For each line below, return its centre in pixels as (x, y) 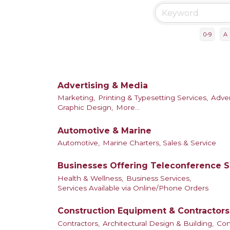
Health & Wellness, (90, 178)
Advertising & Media (103, 85)
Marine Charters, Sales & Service (159, 142)
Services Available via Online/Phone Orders (133, 188)
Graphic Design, (85, 108)
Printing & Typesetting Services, (153, 98)
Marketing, (76, 98)
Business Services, (159, 178)
